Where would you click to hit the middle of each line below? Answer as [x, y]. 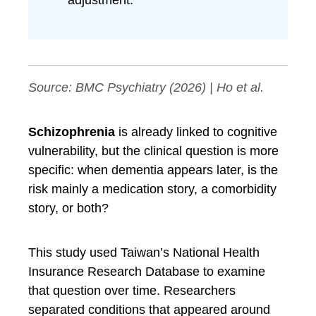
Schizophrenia [72, 132]
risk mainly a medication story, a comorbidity [152, 189]
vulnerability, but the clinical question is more [153, 151]
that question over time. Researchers [132, 291]
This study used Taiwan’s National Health [144, 253]
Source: [52, 87]
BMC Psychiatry [121, 87]
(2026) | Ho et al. [215, 87]
